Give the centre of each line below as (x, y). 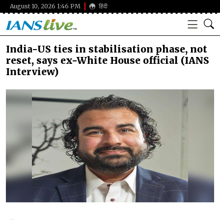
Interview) (32, 72)
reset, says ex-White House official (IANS (108, 60)
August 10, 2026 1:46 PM (45, 6)
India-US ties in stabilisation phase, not (107, 49)
